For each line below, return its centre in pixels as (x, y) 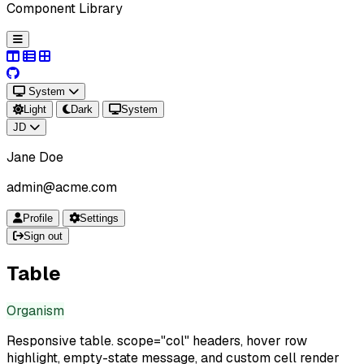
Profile (38, 218)
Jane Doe (35, 157)
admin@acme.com (62, 187)
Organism (35, 310)
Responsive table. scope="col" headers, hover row (157, 340)
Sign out (43, 236)
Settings (99, 218)
